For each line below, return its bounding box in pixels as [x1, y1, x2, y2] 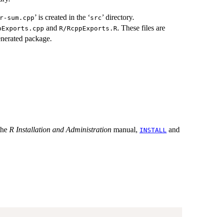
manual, [111, 125, 139, 134]
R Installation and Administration [9, 125, 111, 134]
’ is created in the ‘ [34, 13, 90, 21]
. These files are [117, 23, 165, 32]
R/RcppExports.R [59, 24, 117, 32]
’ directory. [102, 13, 134, 21]
